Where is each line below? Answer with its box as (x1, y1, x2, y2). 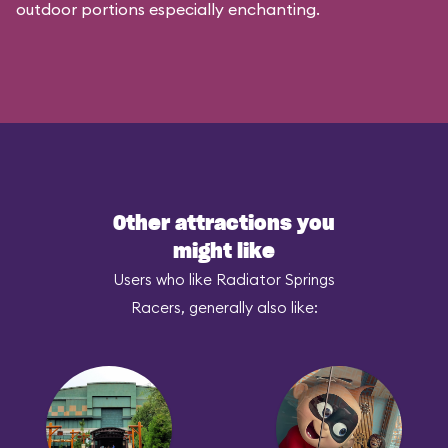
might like (173, 242, 275, 262)
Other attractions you (113, 214, 335, 234)
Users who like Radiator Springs (113, 270, 335, 289)
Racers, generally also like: (130, 298, 318, 317)
